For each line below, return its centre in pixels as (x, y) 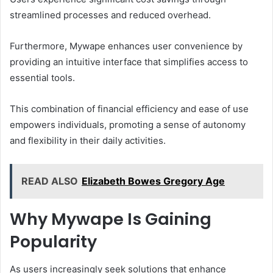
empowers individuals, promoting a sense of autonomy (128, 125)
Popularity (53, 242)
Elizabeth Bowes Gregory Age (153, 181)
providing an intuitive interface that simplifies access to (129, 62)
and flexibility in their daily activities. (88, 141)
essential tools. (42, 78)
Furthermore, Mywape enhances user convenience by (126, 46)
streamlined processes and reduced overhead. (110, 15)
